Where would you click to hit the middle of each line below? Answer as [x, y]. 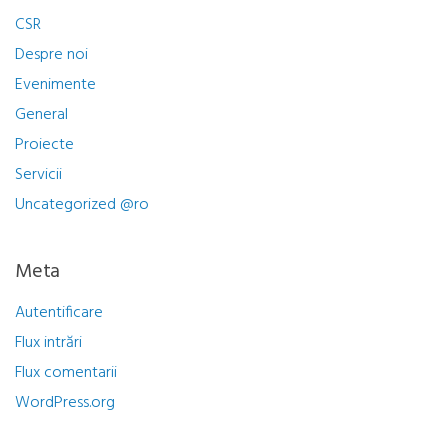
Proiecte [44, 145]
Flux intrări [48, 343]
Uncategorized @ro [82, 205]
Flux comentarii [66, 373]
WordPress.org [65, 403]
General [41, 115]
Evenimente [55, 85]
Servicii [38, 175]
